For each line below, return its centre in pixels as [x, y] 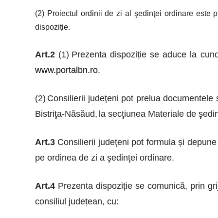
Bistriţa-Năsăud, [66, 114]
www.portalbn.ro [66, 70]
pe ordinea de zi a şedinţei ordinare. [105, 157]
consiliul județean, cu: [77, 201]
